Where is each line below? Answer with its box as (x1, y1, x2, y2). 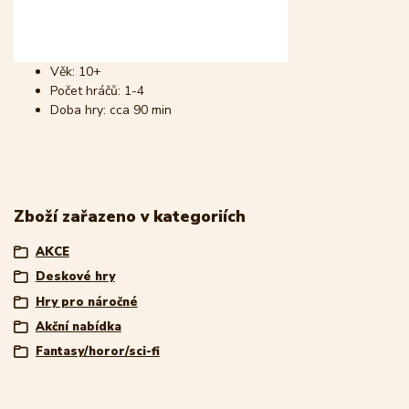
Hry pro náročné (35, 293, 138, 310)
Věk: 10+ (50, 63, 101, 81)
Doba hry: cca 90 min (50, 101, 172, 120)
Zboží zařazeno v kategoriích (14, 205, 246, 228)
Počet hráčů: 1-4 (50, 82, 144, 100)
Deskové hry (35, 268, 115, 286)
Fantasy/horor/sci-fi (35, 343, 160, 361)
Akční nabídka (35, 318, 121, 335)
